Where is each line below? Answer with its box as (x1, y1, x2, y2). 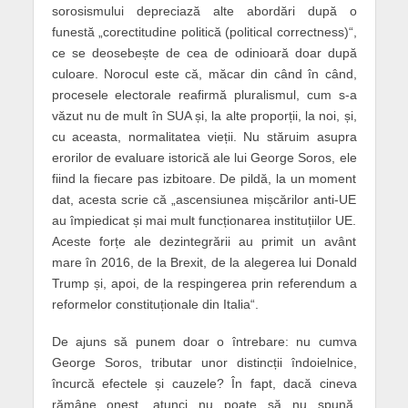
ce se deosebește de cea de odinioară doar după (51, 46, 357, 61)
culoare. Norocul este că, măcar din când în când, (51, 66, 357, 82)
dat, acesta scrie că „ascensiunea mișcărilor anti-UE (51, 192, 357, 208)
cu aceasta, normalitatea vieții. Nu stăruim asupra (51, 129, 357, 145)
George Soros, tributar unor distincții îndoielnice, (51, 355, 357, 371)
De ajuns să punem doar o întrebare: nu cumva (51, 334, 357, 350)
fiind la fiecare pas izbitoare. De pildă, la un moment (51, 171, 357, 187)
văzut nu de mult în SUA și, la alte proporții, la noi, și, (51, 108, 357, 124)
